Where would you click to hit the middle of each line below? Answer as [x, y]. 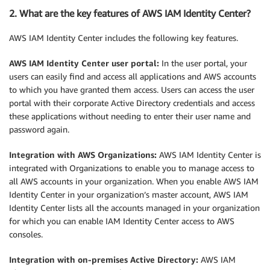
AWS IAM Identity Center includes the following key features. [124, 37]
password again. [39, 129]
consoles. [26, 234]
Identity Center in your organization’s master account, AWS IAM [129, 194]
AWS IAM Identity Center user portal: [84, 63]
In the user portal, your [203, 63]
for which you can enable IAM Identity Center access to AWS [122, 221]
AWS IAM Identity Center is [210, 154]
